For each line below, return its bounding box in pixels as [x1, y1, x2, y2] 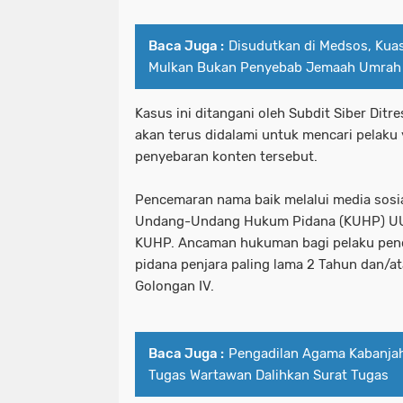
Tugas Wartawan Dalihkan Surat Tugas [148, 367, 389, 384]
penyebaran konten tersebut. [135, 148, 318, 166]
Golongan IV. [135, 278, 214, 295]
